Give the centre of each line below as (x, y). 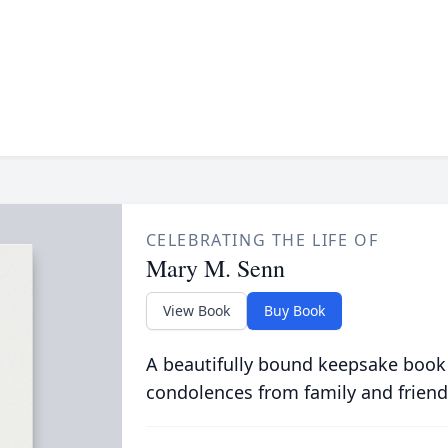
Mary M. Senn (215, 268)
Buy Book (294, 310)
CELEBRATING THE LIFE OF (262, 240)
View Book (196, 310)
